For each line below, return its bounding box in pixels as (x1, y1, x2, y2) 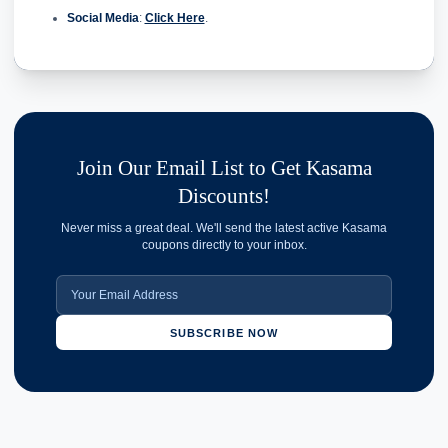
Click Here (144, 10, 205, 25)
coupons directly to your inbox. (141, 238, 307, 253)
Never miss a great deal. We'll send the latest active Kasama (61, 221, 387, 236)
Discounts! (178, 183, 270, 208)
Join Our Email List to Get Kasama (76, 155, 372, 180)
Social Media (66, 10, 139, 25)
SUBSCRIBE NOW (170, 326, 278, 339)
